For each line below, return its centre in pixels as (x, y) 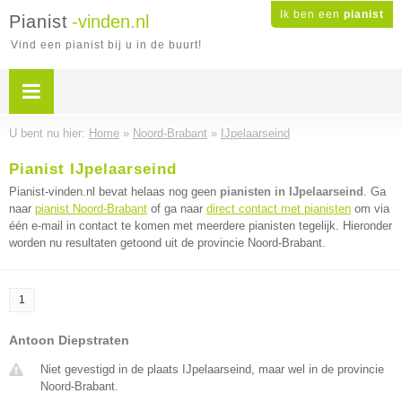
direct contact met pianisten (279, 209)
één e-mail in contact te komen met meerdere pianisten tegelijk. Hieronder (201, 226)
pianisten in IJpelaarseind (292, 192)
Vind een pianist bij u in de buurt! (106, 45)
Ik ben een (312, 14)
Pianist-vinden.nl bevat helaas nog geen (114, 192)
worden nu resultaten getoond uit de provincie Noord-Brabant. (167, 243)
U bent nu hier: (49, 133)
